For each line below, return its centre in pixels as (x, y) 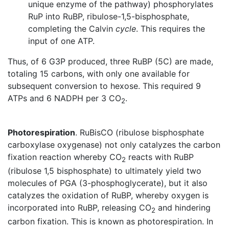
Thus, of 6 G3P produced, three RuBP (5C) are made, (110, 61)
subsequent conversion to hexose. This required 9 (104, 86)
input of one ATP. (61, 41)
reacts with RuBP (160, 157)
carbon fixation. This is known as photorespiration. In (110, 222)
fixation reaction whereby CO (65, 157)
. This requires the (170, 28)
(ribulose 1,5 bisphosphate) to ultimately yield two (105, 170)
